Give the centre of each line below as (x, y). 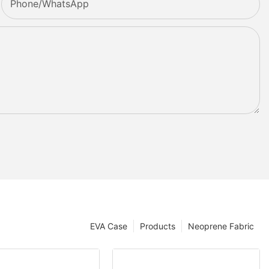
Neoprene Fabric (221, 226)
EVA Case (109, 226)
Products (158, 226)
